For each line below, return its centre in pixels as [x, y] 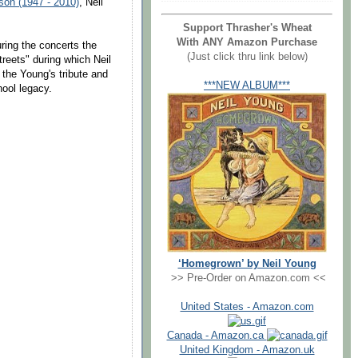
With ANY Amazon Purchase [247, 42]
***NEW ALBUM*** [247, 85]
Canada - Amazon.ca [217, 335]
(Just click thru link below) [247, 56]
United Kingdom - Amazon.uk [247, 350]
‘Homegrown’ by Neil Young [247, 263]
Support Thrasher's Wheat [247, 28]
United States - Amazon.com [247, 306]
